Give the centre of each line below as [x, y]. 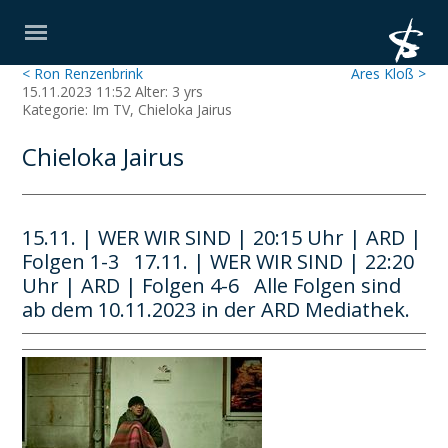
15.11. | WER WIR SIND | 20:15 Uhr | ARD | [222, 237]
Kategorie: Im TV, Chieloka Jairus [127, 109]
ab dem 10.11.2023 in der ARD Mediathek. [216, 309]
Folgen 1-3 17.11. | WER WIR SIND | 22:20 [218, 261]
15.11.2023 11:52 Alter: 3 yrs [113, 91]
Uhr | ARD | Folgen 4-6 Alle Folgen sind [212, 285]
